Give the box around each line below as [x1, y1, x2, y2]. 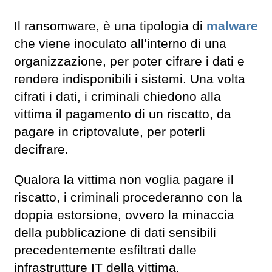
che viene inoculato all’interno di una [14, 36, 226, 51]
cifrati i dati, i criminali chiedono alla [14, 89, 221, 104]
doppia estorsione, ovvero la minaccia [14, 208, 234, 223]
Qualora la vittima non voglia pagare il [14, 172, 234, 188]
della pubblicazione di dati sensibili [14, 225, 216, 240]
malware [206, 18, 258, 33]
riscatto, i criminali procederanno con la [14, 190, 242, 205]
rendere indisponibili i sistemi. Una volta [14, 71, 245, 86]
